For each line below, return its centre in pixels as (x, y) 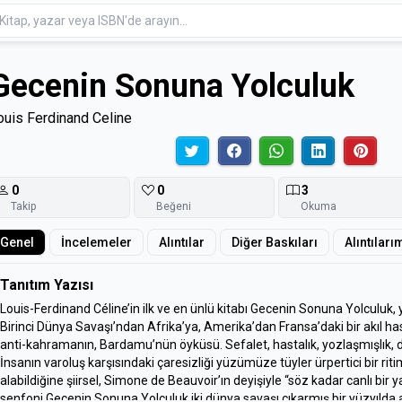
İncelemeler (96, 242)
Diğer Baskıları (275, 242)
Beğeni (173, 206)
